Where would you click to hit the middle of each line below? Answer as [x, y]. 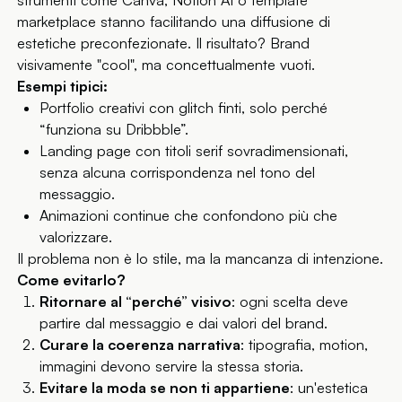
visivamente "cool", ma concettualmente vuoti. [166, 65]
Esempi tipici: [63, 87]
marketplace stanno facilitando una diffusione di [174, 22]
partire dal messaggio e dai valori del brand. [183, 323]
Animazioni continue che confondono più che [188, 216]
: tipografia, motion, [304, 345]
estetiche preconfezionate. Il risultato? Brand [164, 44]
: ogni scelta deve [289, 302]
